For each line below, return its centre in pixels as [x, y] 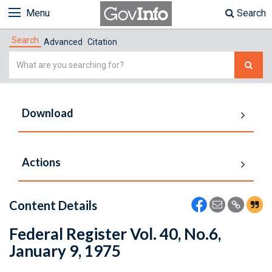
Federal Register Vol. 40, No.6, [115, 234]
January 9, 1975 [65, 251]
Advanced [63, 42]
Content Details [53, 205]
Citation [102, 42]
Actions [41, 162]
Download [48, 113]
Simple [24, 59]
